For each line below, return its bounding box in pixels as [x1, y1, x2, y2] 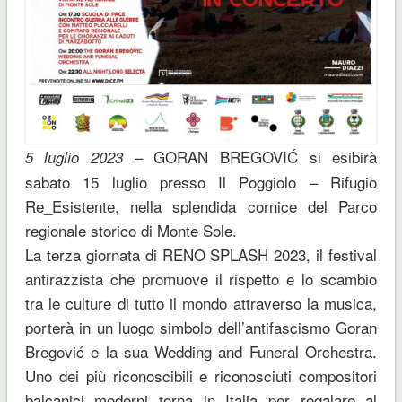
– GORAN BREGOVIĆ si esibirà [123, 145, 378, 169]
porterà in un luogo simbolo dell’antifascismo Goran [24, 316, 378, 339]
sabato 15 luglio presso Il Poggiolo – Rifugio [24, 170, 378, 194]
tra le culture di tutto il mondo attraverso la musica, [24, 292, 378, 315]
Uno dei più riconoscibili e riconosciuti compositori [24, 364, 378, 388]
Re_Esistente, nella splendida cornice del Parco [24, 195, 378, 218]
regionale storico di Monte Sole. [24, 219, 237, 242]
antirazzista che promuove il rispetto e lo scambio [24, 267, 378, 291]
